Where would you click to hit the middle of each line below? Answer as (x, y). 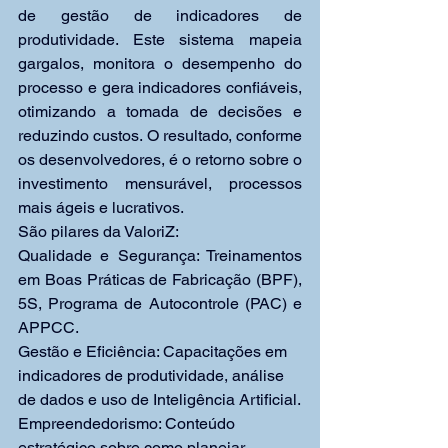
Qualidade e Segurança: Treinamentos (160, 255)
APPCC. (48, 327)
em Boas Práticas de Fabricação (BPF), (160, 279)
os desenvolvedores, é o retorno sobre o (160, 159)
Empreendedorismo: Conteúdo (128, 423)
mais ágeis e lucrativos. (101, 207)
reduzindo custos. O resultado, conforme (160, 135)
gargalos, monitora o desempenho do (160, 63)
